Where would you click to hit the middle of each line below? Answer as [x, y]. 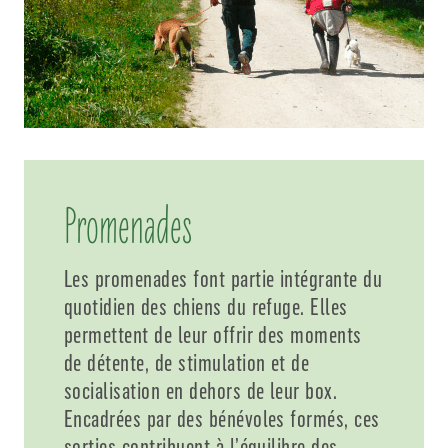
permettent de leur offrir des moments [213, 334]
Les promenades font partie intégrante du [223, 278]
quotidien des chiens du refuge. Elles [206, 306]
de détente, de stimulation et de [187, 362]
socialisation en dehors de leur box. [201, 390]
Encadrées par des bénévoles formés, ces [222, 418]
